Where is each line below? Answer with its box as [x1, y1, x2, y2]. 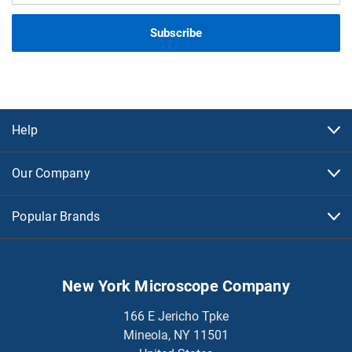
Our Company [12, 165, 90, 181]
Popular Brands [12, 208, 101, 224]
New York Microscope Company [62, 276, 290, 295]
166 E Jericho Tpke [123, 308, 229, 324]
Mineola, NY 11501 [123, 327, 229, 343]
